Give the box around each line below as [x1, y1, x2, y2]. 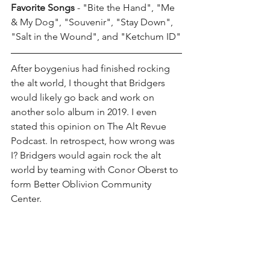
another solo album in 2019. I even [11, 105, 159, 118]
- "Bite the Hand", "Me [75, 1, 177, 13]
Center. [11, 192, 44, 204]
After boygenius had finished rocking [11, 62, 172, 74]
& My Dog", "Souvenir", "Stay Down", [11, 16, 175, 28]
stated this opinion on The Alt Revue [11, 120, 169, 132]
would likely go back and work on [11, 91, 157, 103]
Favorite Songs [11, 1, 75, 13]
